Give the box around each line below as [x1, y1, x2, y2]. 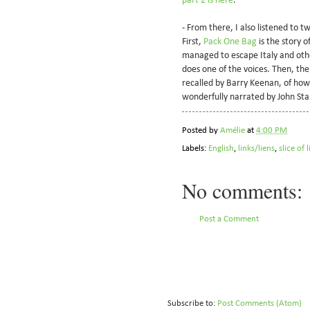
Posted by [182, 125, 220, 135]
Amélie [220, 125, 245, 135]
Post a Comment [199, 215, 259, 224]
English [208, 144, 234, 154]
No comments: [182, 176, 302, 205]
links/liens [238, 144, 275, 154]
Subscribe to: [167, 298, 217, 308]
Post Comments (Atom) [217, 298, 302, 308]
